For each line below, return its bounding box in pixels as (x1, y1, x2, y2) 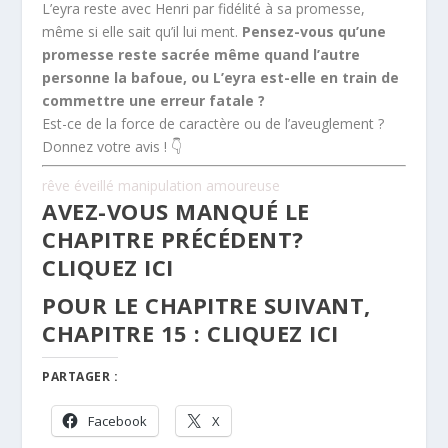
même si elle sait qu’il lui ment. (42, 21, 243, 41)
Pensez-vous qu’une (242, 21, 387, 41)
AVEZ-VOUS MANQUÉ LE (42, 195, 310, 226)
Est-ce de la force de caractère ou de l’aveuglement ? (42, 113, 385, 133)
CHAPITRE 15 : (42, 317, 208, 348)
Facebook (88, 411, 148, 430)
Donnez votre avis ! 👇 (42, 136, 183, 156)
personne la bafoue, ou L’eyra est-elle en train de (42, 67, 400, 87)
